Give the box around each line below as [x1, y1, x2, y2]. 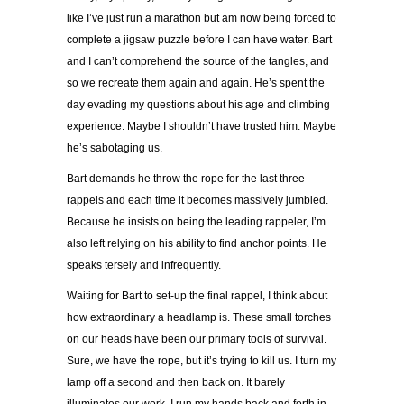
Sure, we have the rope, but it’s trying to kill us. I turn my [67, 354, 336, 368]
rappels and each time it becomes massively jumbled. [67, 194, 328, 207]
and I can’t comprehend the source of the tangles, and [67, 55, 329, 69]
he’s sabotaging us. [67, 142, 162, 155]
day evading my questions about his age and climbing [67, 98, 330, 112]
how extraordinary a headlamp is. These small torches [67, 311, 331, 325]
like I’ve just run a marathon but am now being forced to [67, 12, 336, 25]
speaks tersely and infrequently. [67, 259, 221, 272]
